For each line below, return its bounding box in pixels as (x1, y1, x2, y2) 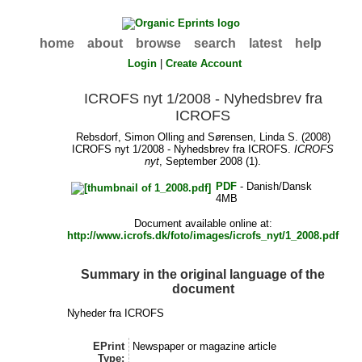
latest (249, 36, 283, 50)
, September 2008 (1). (159, 155, 262, 168)
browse (136, 36, 182, 50)
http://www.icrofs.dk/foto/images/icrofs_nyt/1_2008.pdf (67, 229, 339, 242)
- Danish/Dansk (237, 180, 313, 193)
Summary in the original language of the (81, 267, 326, 281)
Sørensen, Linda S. (207, 131, 298, 144)
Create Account (166, 57, 242, 69)
